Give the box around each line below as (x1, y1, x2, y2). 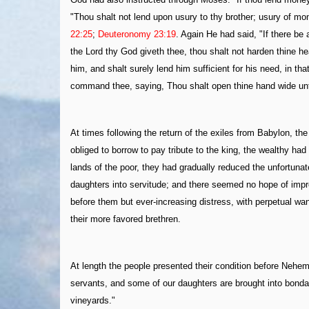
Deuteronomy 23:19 (98, 28, 176, 39)
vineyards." (70, 295, 115, 306)
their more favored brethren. (70, 213, 181, 224)
